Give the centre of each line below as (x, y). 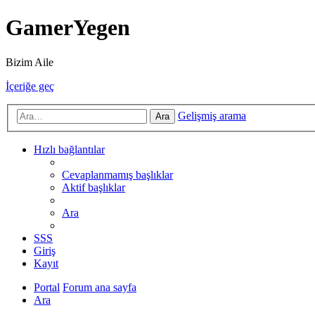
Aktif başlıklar (94, 188)
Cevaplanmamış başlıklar (117, 175)
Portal (47, 288)
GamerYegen (68, 28)
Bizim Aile (30, 62)
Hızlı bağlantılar (69, 150)
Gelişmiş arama (212, 116)
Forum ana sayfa (99, 288)
